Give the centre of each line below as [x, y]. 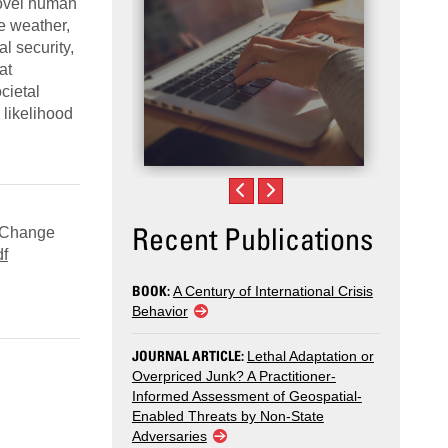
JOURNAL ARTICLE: [189, 356]
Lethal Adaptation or [310, 356]
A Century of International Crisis [272, 291]
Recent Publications [252, 238]
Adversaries [169, 436]
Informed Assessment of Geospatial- [246, 396]
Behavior [159, 311]
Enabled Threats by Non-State [227, 416]
